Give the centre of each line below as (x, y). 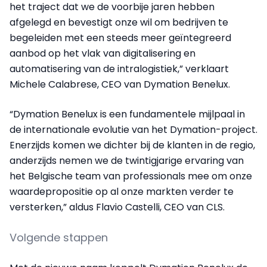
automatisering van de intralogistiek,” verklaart (119, 69)
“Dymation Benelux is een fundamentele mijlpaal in (127, 114)
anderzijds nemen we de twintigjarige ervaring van (127, 161)
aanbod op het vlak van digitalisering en (103, 54)
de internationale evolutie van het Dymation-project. (133, 130)
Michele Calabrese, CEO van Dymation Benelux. (120, 85)
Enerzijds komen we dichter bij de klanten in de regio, (132, 145)
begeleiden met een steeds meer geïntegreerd (120, 38)
